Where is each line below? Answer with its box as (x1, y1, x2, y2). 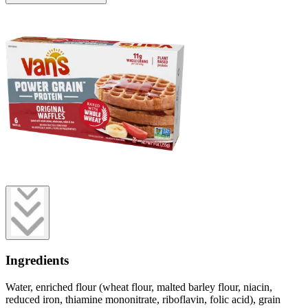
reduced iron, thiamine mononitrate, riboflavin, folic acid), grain (5, 293, 280, 305)
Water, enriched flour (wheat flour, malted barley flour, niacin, (5, 280, 272, 293)
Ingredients (5, 253, 69, 268)
